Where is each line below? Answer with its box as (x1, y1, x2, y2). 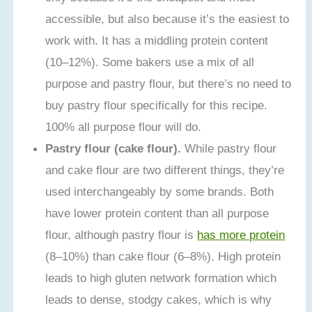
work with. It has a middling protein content (45, 33, 269, 48)
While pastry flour (181, 141, 277, 156)
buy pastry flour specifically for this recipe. (45, 98, 268, 113)
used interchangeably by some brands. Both (45, 185, 274, 199)
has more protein (197, 228, 286, 242)
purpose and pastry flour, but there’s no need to (45, 77, 292, 91)
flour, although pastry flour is (45, 228, 198, 242)
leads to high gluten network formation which (45, 271, 277, 286)
